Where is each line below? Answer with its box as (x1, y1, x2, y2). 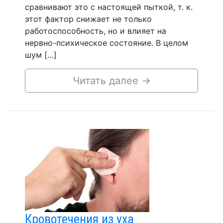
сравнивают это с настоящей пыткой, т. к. (25, 1, 193, 12)
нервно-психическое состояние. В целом (25, 37, 188, 48)
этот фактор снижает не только (25, 13, 152, 24)
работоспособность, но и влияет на (25, 25, 166, 36)
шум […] (25, 49, 57, 60)
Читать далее (72, 74, 141, 87)
